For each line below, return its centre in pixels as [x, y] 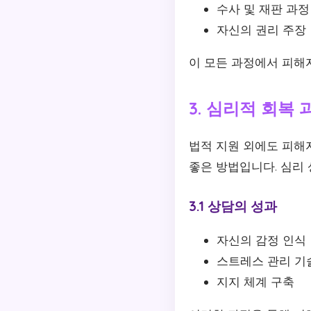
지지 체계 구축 [255, 281]
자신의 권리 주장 [261, 30]
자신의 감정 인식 [261, 239]
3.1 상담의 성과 [233, 206]
